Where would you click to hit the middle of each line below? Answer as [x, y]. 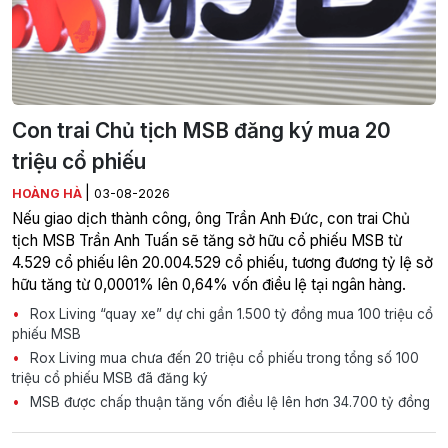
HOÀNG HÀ [48, 193]
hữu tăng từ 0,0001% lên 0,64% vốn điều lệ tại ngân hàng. [209, 284]
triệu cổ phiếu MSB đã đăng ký [110, 377]
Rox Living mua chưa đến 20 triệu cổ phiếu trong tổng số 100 [222, 357]
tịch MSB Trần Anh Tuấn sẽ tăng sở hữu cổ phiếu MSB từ [207, 240]
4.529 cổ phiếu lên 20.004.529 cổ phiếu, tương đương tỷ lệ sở [222, 262]
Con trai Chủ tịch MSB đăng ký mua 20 [201, 130]
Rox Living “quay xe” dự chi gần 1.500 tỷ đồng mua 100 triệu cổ [229, 313]
